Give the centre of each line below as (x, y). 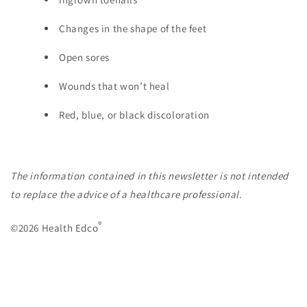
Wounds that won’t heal (114, 86)
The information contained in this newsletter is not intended (150, 175)
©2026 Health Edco (54, 228)
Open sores (84, 57)
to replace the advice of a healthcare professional (125, 194)
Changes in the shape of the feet (133, 28)
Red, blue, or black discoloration (134, 114)
